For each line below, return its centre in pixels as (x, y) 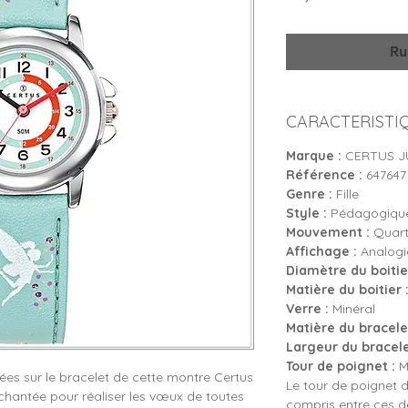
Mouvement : (328, 232)
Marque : (314, 156)
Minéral (352, 309)
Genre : (309, 194)
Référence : (324, 175)
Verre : (307, 309)
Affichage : (321, 251)
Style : (306, 213)
